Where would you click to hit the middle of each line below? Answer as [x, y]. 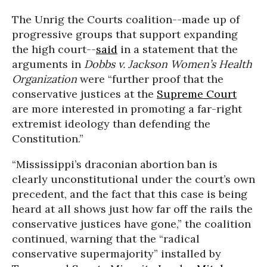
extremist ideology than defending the [111, 124]
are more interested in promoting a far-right [127, 109]
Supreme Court [197, 94]
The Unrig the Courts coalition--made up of [126, 19]
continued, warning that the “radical [106, 239]
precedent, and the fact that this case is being [130, 194]
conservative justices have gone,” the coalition [131, 224]
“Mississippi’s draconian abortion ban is [115, 164]
